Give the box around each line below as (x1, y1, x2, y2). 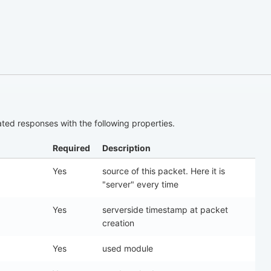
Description (102, 143, 151, 154)
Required (53, 143, 90, 154)
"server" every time (102, 179, 178, 190)
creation (102, 218, 134, 229)
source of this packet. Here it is (102, 166, 225, 177)
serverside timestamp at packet (102, 204, 228, 215)
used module (102, 243, 153, 254)
